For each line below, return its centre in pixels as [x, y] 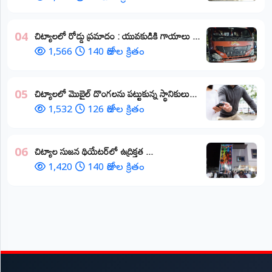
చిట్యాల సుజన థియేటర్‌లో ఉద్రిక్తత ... [94, 151]
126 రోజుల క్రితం [116, 110]
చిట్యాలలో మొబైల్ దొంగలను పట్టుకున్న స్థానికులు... [116, 93]
